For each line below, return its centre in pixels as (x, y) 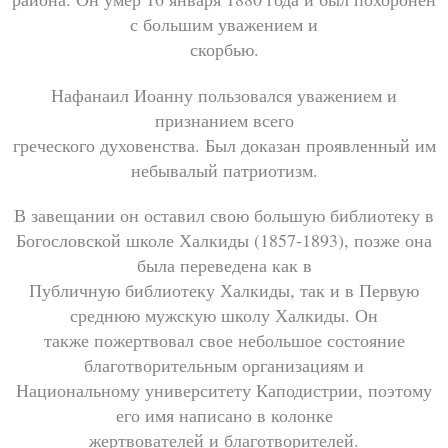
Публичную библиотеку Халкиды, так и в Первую (224, 290)
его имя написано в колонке (224, 415)
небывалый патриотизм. (224, 169)
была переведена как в (224, 265)
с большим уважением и (224, 24)
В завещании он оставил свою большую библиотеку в (224, 215)
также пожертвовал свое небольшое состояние (224, 340)
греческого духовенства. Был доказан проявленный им (224, 144)
